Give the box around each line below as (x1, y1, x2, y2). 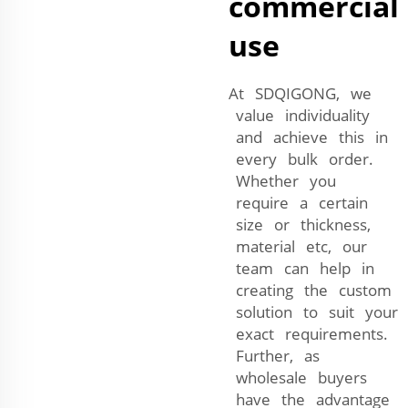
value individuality (229, 104, 370, 126)
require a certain (229, 191, 368, 213)
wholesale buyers (229, 366, 367, 388)
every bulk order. (229, 148, 373, 169)
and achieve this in (229, 126, 388, 148)
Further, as (229, 344, 320, 366)
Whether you (229, 169, 336, 191)
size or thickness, (229, 213, 371, 235)
